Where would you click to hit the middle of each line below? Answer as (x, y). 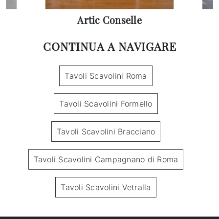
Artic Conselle (109, 20)
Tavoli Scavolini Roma (106, 76)
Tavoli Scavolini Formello (106, 104)
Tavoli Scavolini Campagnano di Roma (106, 160)
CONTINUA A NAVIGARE (109, 46)
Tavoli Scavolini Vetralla (106, 187)
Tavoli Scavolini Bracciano (106, 132)
